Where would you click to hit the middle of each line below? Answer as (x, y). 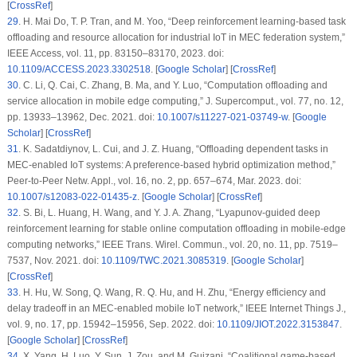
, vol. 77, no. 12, (309, 102)
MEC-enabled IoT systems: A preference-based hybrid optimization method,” (171, 165)
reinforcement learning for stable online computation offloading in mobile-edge (176, 229)
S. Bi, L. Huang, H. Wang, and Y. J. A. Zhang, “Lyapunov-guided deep (170, 213)
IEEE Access (34, 54)
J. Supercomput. (240, 102)
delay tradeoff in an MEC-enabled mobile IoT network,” (126, 309)
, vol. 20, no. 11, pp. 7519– (281, 245)
